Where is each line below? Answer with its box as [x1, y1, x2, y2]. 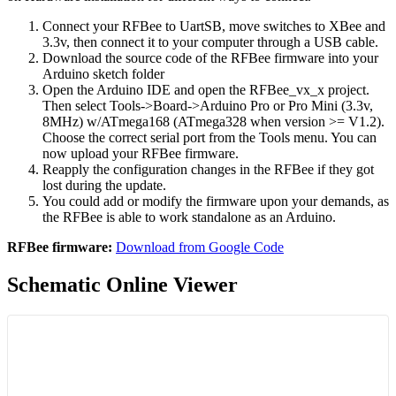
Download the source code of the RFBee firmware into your [42, 49, 378, 65]
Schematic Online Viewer [7, 272, 238, 296]
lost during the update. [42, 177, 166, 193]
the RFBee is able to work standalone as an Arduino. [42, 209, 336, 225]
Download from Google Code [116, 239, 284, 255]
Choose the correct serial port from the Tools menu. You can [42, 129, 377, 145]
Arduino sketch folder [42, 65, 164, 81]
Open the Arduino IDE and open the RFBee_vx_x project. [42, 81, 369, 97]
